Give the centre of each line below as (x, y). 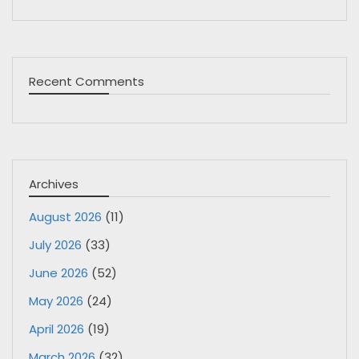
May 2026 (56, 301)
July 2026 (55, 244)
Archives (54, 184)
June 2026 (58, 272)
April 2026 (56, 329)
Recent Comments (87, 81)
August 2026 (65, 216)
